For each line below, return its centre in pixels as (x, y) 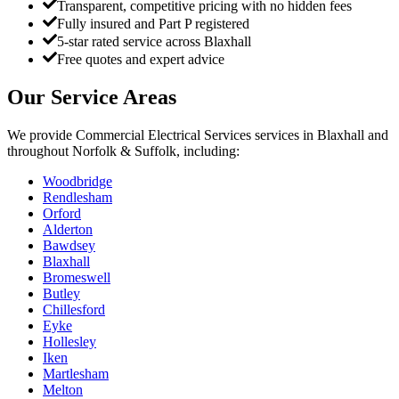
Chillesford (74, 310)
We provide (41, 135)
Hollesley (69, 342)
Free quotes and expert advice (141, 60)
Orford (62, 214)
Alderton (68, 230)
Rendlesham (77, 198)
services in (284, 135)
